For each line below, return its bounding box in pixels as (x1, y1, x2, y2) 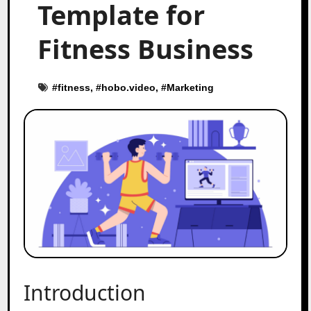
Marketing (167, 81, 215, 93)
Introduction (24, 278, 146, 307)
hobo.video (101, 81, 156, 93)
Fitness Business (37, 30, 254, 67)
